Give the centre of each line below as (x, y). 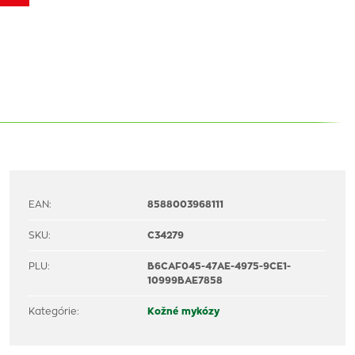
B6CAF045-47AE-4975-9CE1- (219, 266)
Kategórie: (54, 311)
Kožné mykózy (184, 311)
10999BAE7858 (185, 281)
